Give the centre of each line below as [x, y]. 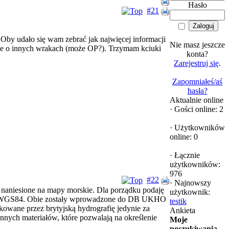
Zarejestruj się [196, 63]
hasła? [197, 91]
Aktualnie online [197, 100]
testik [178, 201]
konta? [197, 54]
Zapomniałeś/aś [197, 82]
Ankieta [182, 210]
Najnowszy [192, 183]
